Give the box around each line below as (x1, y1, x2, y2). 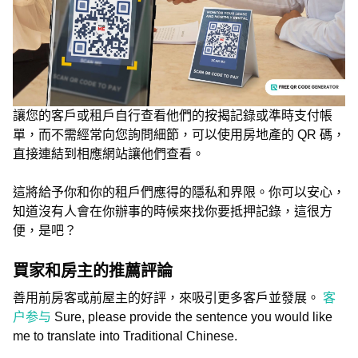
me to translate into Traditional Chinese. (13, 329, 237, 343)
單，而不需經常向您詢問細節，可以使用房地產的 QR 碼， (13, 128, 345, 141)
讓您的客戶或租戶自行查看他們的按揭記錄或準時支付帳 (13, 109, 332, 122)
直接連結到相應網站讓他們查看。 (13, 147, 205, 161)
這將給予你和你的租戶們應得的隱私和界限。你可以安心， (13, 185, 345, 199)
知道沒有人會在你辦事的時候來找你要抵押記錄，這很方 (13, 205, 332, 218)
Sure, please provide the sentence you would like (54, 310, 332, 324)
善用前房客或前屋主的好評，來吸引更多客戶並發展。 (13, 291, 323, 304)
